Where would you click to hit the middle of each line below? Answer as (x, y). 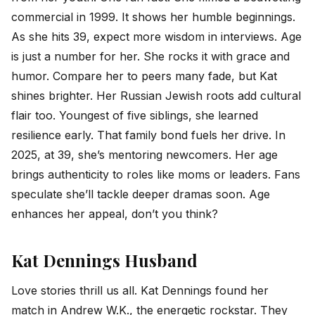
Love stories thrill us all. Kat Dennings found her (140, 290)
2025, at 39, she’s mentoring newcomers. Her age (144, 154)
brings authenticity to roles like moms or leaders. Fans (156, 174)
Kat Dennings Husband (104, 261)
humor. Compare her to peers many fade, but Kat (144, 76)
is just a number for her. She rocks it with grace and (150, 56)
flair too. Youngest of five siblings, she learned (135, 115)
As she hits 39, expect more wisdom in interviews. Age (156, 36)
